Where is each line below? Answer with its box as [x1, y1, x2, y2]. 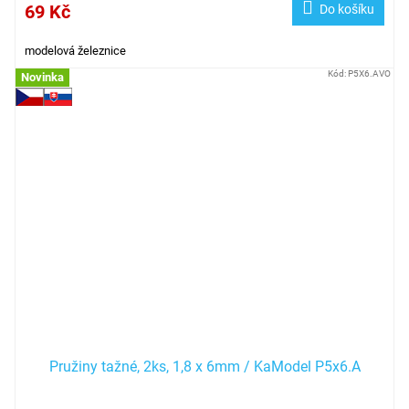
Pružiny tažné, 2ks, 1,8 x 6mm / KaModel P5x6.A [48, 357, 361, 375]
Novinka [21, 69, 64, 84]
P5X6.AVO [347, 68, 391, 79]
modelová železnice [25, 43, 126, 58]
